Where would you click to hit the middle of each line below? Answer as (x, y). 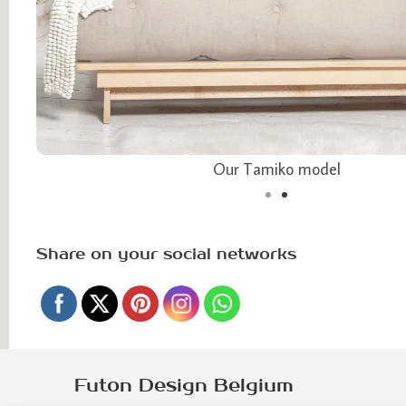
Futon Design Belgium (184, 386)
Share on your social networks (166, 255)
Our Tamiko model (276, 169)
